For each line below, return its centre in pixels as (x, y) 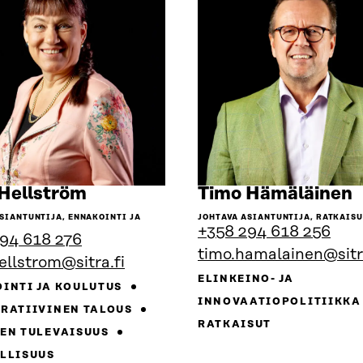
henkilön (124, 211)
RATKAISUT (235, 325)
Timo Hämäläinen (275, 194)
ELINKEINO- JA (246, 280)
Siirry (110, 194)
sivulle (115, 229)
